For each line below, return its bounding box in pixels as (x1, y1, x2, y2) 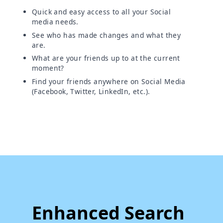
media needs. (32, 17, 79, 27)
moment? (32, 63, 64, 73)
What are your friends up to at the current (32, 53, 180, 63)
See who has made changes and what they (32, 30, 181, 40)
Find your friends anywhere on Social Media (32, 76, 186, 86)
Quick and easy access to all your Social (32, 7, 171, 17)
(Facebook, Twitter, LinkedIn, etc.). (32, 86, 150, 96)
